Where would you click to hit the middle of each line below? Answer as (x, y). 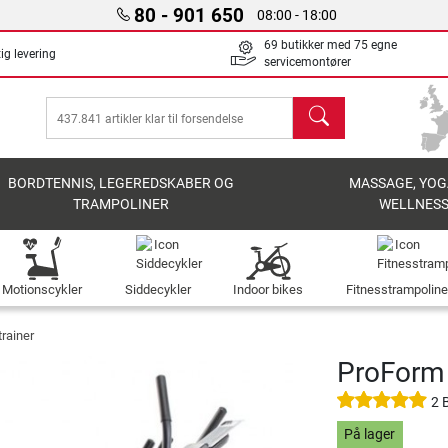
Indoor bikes (268, 289)
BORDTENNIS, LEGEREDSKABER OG (121, 183)
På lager (370, 435)
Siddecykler (157, 289)
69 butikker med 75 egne (330, 45)
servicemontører (307, 62)
